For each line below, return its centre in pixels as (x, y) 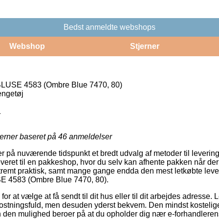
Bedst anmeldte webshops (109, 27)
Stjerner (144, 46)
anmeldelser (89, 136)
